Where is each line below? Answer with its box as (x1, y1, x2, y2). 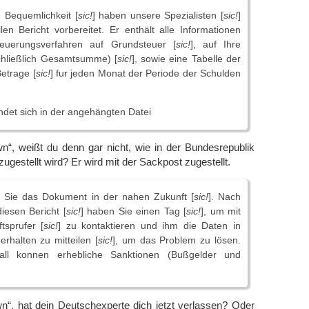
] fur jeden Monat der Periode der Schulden (50, 67, 241, 79)
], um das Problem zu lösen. (112, 235, 241, 246)
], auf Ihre (190, 38, 241, 50)
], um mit (201, 206, 241, 217)
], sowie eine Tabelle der (131, 52, 241, 64)
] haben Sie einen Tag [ (80, 206, 187, 217)
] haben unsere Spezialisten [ (92, 9, 223, 21)
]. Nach (208, 191, 241, 203)
